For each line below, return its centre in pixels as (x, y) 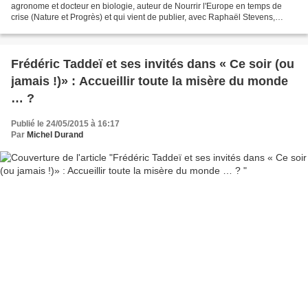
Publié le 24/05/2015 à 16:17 (65, 124)
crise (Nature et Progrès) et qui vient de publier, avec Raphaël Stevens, (143, 18)
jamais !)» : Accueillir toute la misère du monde (150, 81)
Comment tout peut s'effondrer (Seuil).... (85, 29)
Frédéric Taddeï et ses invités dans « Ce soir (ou (153, 64)
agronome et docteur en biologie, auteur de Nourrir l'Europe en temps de (146, 7)
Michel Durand (55, 135)
